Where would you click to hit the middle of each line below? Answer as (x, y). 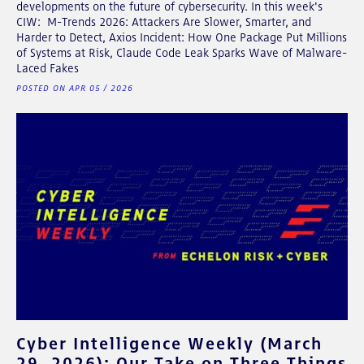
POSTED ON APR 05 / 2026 (75, 88)
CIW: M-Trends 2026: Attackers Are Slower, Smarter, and (164, 22)
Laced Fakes (48, 68)
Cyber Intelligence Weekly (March (169, 343)
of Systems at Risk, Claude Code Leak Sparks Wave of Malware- (182, 52)
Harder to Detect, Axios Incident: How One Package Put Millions (182, 37)
